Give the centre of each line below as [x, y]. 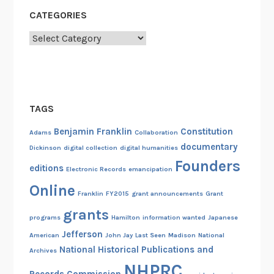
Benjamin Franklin [93, 132]
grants [86, 215]
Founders [207, 166]
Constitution [206, 132]
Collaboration [156, 133]
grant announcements [167, 194]
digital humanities [149, 148]
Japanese [223, 218]
